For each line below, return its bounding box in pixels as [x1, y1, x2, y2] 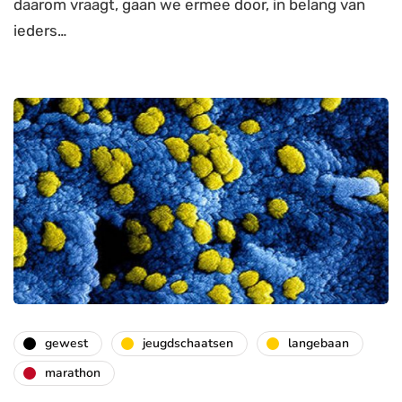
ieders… [13, 22, 66, 40]
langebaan [288, 335, 349, 353]
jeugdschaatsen [143, 335, 233, 353]
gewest [45, 335, 88, 353]
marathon [45, 364, 100, 382]
